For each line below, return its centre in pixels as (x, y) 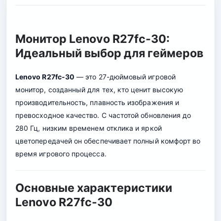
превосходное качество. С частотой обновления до (103, 115)
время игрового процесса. (61, 153)
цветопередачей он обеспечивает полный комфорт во (108, 141)
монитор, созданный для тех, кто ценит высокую (99, 89)
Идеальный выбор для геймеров (109, 53)
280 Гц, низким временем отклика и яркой (89, 128)
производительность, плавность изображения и (97, 102)
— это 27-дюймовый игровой (125, 76)
